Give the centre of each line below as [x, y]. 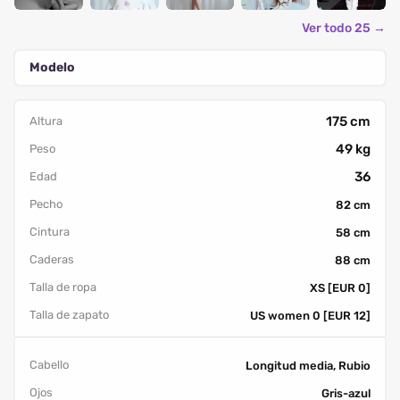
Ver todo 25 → [344, 28]
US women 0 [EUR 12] [310, 315]
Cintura [50, 231]
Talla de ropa [63, 287]
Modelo [52, 67]
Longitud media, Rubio [308, 365]
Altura [46, 121]
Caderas [52, 259]
